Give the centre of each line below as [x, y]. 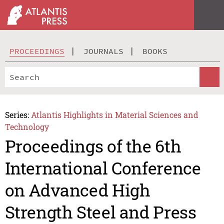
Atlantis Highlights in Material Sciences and [115, 114]
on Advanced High [77, 190]
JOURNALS [103, 51]
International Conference [103, 168]
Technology [27, 126]
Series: [17, 114]
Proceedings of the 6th [93, 146]
